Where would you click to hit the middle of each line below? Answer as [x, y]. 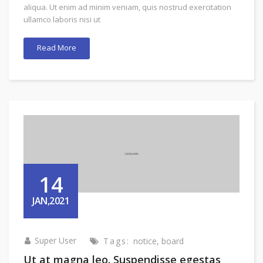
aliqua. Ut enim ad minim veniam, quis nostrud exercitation [127, 7]
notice [145, 241]
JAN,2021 [51, 201]
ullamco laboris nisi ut [62, 20]
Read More [57, 48]
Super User [55, 240]
